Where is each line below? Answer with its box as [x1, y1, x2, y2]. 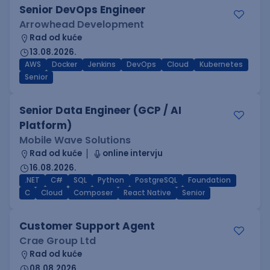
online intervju [102, 148, 163, 159]
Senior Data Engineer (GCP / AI [19, 103, 181, 118]
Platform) [19, 118, 72, 133]
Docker [52, 60, 77, 69]
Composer [74, 188, 113, 198]
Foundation [188, 175, 231, 185]
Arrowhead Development [19, 17, 144, 31]
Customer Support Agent [19, 219, 155, 233]
